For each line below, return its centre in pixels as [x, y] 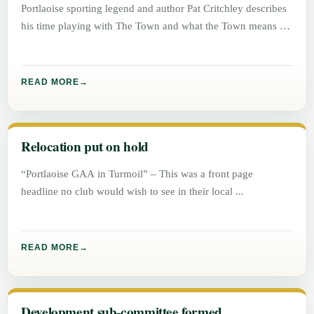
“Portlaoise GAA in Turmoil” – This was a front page [137, 174]
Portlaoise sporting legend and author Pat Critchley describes [154, 8]
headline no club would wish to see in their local [129, 191]
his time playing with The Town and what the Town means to [155, 26]
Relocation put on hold [85, 147]
